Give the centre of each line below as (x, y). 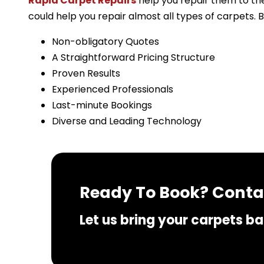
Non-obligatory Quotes (105, 42)
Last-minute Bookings (102, 105)
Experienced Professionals (113, 90)
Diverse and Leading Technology (127, 121)
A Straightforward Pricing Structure (133, 58)
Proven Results (86, 74)
